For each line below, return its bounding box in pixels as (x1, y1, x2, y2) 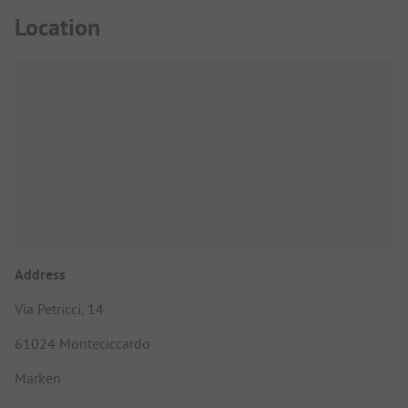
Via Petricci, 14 (15, 300, 104, 319)
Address (15, 265, 66, 285)
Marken (15, 369, 61, 388)
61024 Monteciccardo (15, 334, 150, 353)
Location (15, 12, 100, 44)
